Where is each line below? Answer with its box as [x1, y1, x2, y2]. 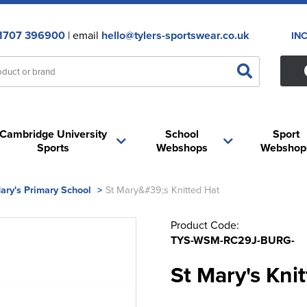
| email [64, 27, 101, 42]
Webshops [156, 140, 208, 156]
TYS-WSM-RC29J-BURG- [171, 232, 295, 248]
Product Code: [171, 217, 239, 232]
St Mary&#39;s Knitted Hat [106, 182, 219, 197]
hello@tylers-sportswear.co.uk [101, 27, 249, 43]
